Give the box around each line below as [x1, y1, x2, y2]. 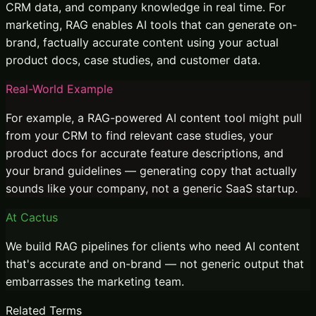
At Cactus [6, 209, 58, 224]
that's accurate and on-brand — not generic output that [6, 256, 304, 271]
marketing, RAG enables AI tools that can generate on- [6, 17, 297, 32]
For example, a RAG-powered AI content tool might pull [6, 110, 302, 125]
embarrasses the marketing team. [6, 274, 184, 288]
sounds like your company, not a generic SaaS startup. [6, 181, 298, 195]
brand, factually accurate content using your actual [6, 35, 279, 49]
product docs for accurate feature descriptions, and [6, 145, 284, 160]
